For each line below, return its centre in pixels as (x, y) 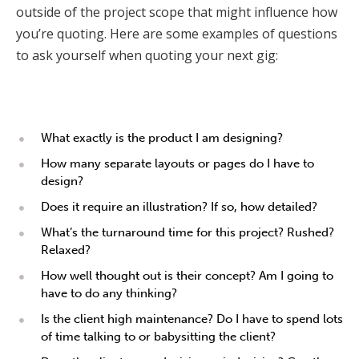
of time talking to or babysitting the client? (158, 337)
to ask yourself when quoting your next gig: (147, 55)
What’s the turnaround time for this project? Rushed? (188, 232)
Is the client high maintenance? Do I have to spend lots (192, 319)
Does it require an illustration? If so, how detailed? (179, 207)
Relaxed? (66, 250)
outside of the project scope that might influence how (177, 12)
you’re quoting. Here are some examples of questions (177, 34)
